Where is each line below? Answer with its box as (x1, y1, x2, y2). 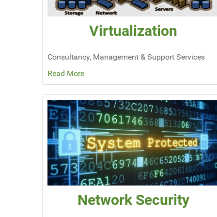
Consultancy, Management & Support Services (47, 52, 205, 62)
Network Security (77, 191, 189, 209)
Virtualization (89, 22, 178, 39)
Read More (47, 68, 84, 78)
